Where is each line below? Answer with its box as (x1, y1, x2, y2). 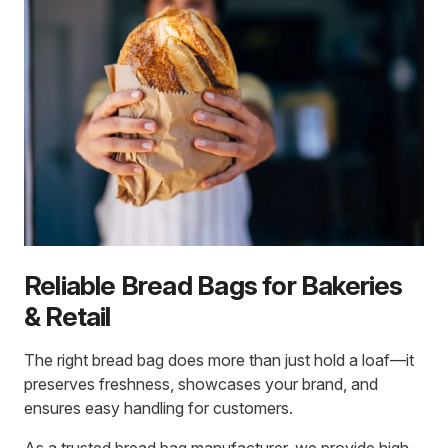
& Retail (24, 300, 111, 333)
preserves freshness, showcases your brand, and (24, 373, 378, 394)
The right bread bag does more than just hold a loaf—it (24, 349, 414, 370)
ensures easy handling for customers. (24, 397, 293, 418)
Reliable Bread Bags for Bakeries (24, 269, 403, 302)
